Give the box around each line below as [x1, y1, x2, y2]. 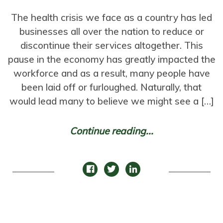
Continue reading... [70, 125, 153, 137]
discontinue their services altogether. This [20, 39, 203, 51]
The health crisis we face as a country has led [11, 11, 212, 23]
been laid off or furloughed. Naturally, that [21, 81, 202, 93]
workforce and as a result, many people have [13, 67, 210, 79]
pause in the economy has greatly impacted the [7, 53, 216, 65]
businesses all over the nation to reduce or [19, 25, 204, 37]
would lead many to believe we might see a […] [9, 95, 214, 107]
